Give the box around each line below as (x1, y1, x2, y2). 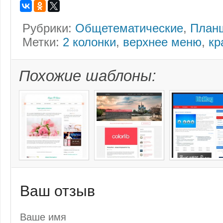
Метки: (22, 35, 63, 49)
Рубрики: (22, 21, 75, 35)
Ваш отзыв (20, 182, 95, 199)
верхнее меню (123, 35, 202, 49)
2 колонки (63, 35, 116, 49)
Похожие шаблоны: (19, 67, 156, 85)
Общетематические (75, 21, 183, 35)
